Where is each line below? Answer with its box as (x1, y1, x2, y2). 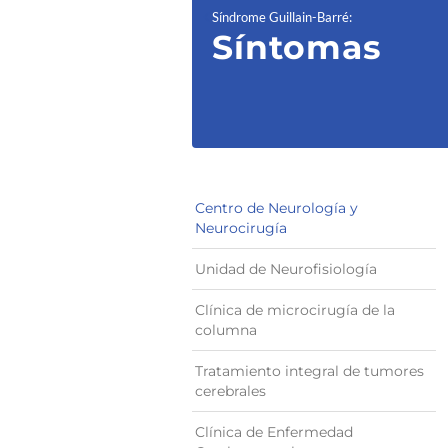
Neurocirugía (195, 219, 287, 237)
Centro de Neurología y (195, 199, 358, 217)
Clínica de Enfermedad (195, 423, 353, 441)
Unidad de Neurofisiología (195, 260, 377, 278)
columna (195, 321, 257, 339)
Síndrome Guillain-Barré (212, 9, 349, 25)
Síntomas (212, 27, 382, 67)
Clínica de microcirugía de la (195, 301, 395, 319)
